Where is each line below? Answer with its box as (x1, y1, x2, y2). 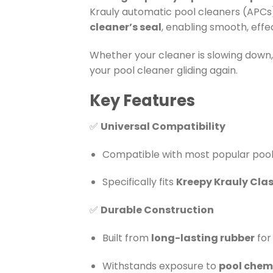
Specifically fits (102, 175, 176, 190)
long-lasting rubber (151, 230, 255, 245)
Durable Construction (101, 203, 214, 218)
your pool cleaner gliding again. (90, 63, 238, 78)
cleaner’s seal (90, 20, 161, 35)
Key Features (90, 89, 195, 112)
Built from (102, 230, 151, 245)
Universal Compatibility (101, 119, 225, 133)
